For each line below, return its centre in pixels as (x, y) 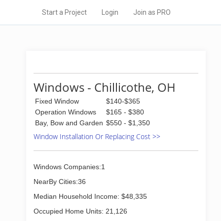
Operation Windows (66, 112)
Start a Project (64, 12)
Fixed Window (57, 101)
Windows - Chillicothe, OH (105, 87)
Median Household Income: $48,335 (90, 196)
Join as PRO (152, 12)
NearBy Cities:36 (60, 182)
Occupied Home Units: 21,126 (80, 211)
